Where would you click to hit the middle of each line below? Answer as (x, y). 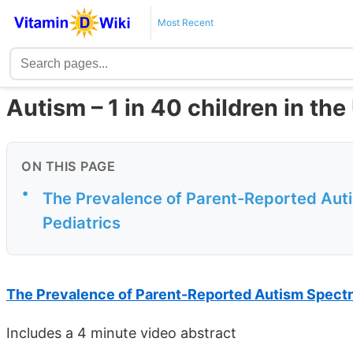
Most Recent (185, 22)
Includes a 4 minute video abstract (121, 333)
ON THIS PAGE (68, 167)
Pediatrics (82, 223)
